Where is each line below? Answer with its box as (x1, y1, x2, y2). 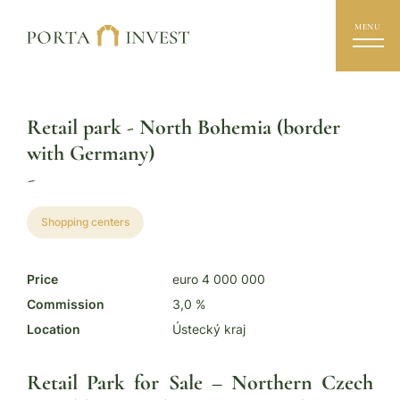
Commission (27, 296, 104, 312)
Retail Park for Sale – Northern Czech (27, 370, 373, 396)
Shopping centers (41, 215, 129, 229)
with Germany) (27, 140, 154, 166)
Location (27, 321, 80, 337)
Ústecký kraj (172, 321, 246, 337)
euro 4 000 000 (172, 271, 265, 287)
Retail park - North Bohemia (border (27, 114, 340, 140)
